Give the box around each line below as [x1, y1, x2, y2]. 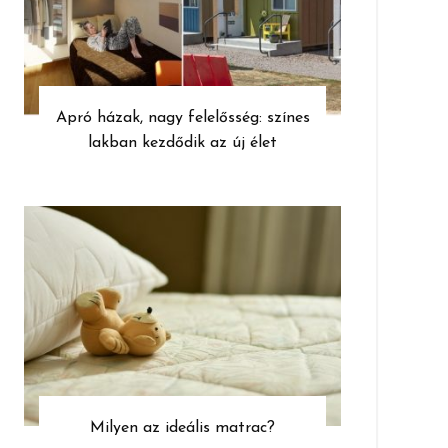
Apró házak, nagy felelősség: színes [55, 110, 310, 127]
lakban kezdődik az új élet [88, 135, 278, 152]
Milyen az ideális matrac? [90, 420, 276, 437]
